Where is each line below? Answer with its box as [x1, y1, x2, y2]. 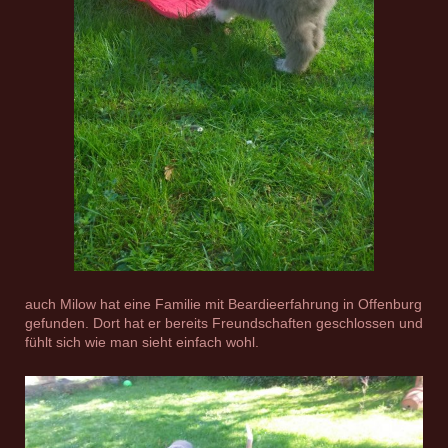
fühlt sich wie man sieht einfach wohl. [25, 333, 259, 350]
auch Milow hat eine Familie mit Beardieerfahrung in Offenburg [25, 295, 422, 312]
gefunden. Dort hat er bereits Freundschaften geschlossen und [25, 314, 423, 331]
